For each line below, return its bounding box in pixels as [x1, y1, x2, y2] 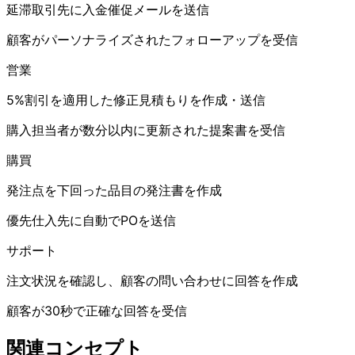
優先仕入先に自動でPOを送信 [6, 212, 176, 228]
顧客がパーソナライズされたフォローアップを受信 [6, 31, 298, 48]
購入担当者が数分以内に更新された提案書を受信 [6, 121, 285, 138]
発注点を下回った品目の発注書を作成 [6, 181, 222, 198]
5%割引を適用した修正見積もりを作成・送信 [6, 91, 265, 108]
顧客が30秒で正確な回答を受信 [6, 302, 187, 319]
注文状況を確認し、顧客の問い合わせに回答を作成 [6, 272, 298, 288]
